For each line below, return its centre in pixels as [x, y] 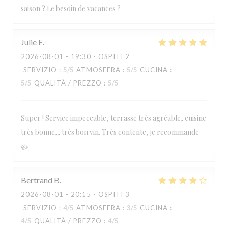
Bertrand [37, 180]
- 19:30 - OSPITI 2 [97, 56]
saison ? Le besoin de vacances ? [71, 8]
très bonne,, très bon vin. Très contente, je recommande [110, 132]
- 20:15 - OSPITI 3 [97, 194]
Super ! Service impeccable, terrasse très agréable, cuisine [113, 118]
